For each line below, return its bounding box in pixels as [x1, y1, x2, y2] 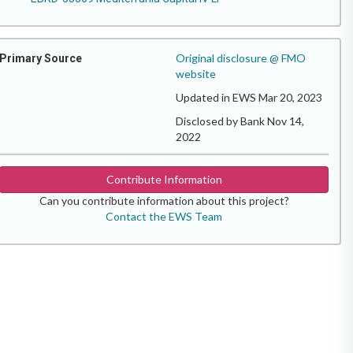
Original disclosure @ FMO [176, 51, 306, 65]
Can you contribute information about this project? [39, 194, 289, 207]
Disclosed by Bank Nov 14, [176, 114, 304, 128]
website [176, 67, 216, 80]
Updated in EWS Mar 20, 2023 [176, 91, 322, 104]
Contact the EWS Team [106, 210, 222, 223]
